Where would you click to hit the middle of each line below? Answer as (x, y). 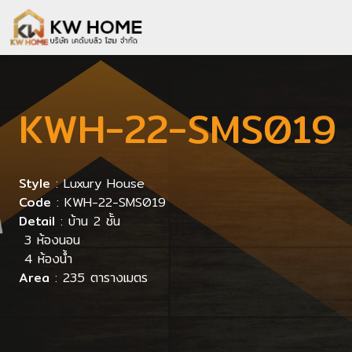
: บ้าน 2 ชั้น (88, 221)
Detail (37, 221)
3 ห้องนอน (49, 240)
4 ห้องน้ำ (46, 259)
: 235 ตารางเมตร (99, 278)
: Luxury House (97, 183)
